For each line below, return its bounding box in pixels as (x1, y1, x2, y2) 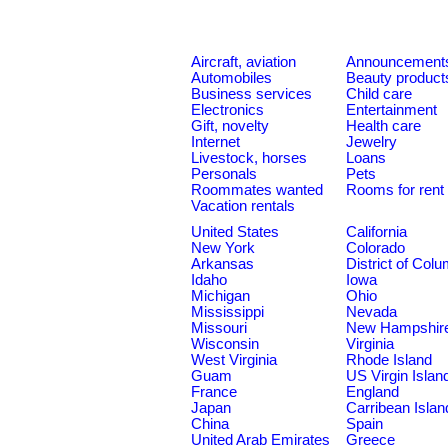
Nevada (346, 304, 397, 320)
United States (191, 224, 279, 240)
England (346, 384, 399, 400)
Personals (191, 166, 257, 182)
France (191, 384, 237, 400)
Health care (346, 118, 421, 134)
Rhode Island (346, 352, 432, 368)
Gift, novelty (191, 118, 269, 134)
